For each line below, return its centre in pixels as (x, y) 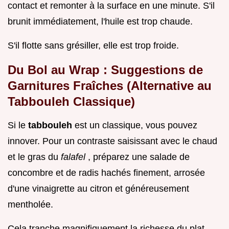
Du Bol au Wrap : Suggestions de (105, 70)
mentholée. (30, 204)
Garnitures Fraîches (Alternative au (110, 85)
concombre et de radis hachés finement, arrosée (106, 173)
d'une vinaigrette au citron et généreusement (98, 188)
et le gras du (34, 157)
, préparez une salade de (139, 157)
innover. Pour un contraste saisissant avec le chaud (112, 141)
